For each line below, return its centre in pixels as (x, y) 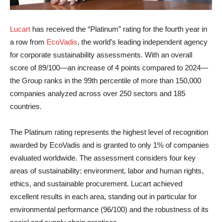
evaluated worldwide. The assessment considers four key (103, 158)
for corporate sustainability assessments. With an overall (101, 55)
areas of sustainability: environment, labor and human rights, (107, 170)
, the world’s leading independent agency (142, 42)
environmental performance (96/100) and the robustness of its (109, 209)
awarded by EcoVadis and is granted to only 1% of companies (110, 145)
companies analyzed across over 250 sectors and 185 (98, 93)
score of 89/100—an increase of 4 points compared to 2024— (109, 67)
